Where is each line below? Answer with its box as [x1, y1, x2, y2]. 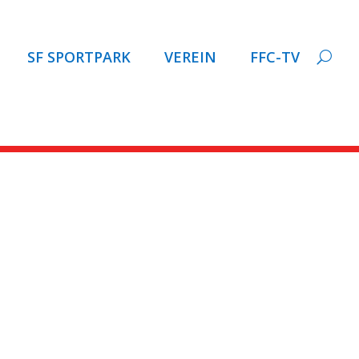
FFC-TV [250, 46, 300, 67]
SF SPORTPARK [27, 46, 131, 67]
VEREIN [164, 46, 216, 67]
